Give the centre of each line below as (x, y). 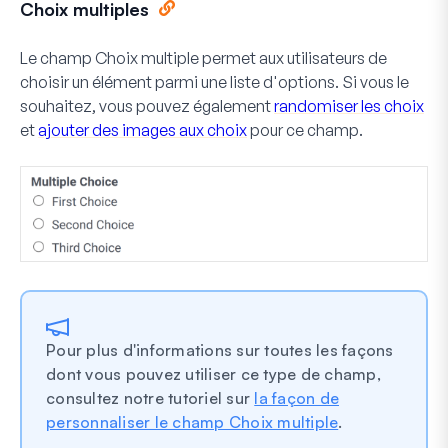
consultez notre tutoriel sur (150, 398)
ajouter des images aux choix (142, 129)
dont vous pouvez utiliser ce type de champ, (213, 374)
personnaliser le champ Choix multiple (192, 422)
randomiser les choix (349, 105)
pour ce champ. (305, 129)
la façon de (296, 398)
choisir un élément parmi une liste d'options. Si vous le (214, 81)
